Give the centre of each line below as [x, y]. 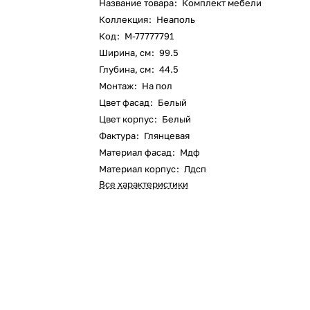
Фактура [118, 136]
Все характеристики [144, 184]
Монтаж [117, 86]
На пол [157, 86]
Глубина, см [125, 69]
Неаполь [176, 19]
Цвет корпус [127, 119]
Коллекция [125, 19]
